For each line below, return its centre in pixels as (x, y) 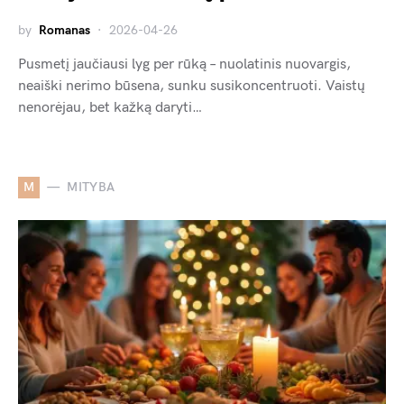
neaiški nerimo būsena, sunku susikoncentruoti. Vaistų (192, 86)
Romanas (64, 30)
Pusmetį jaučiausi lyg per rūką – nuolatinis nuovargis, (184, 64)
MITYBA (91, 188)
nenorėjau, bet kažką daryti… (110, 107)
